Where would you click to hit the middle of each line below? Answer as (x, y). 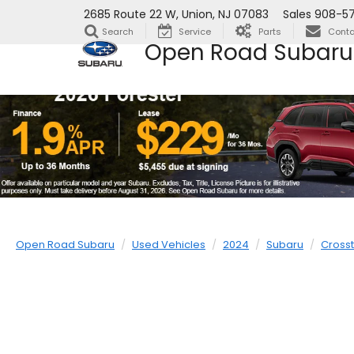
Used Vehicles (169, 244)
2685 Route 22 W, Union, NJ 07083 (176, 15)
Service (195, 32)
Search (118, 32)
